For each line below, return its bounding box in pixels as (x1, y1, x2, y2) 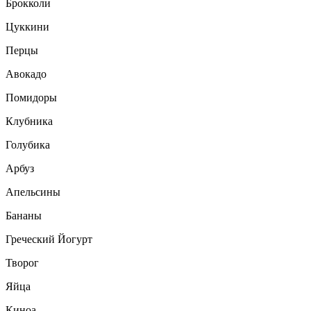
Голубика (6, 139, 50, 151)
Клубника (6, 115, 53, 128)
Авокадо (6, 68, 47, 81)
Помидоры (6, 92, 57, 104)
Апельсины (6, 186, 60, 199)
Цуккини (6, 21, 49, 33)
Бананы (6, 210, 42, 222)
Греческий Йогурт (6, 233, 92, 246)
